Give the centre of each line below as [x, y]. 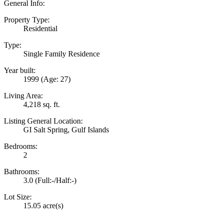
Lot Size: [18, 197]
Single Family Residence [62, 54]
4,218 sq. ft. [42, 104]
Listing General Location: [43, 121]
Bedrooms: [21, 146]
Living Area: [23, 95]
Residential [40, 28]
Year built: [20, 70]
